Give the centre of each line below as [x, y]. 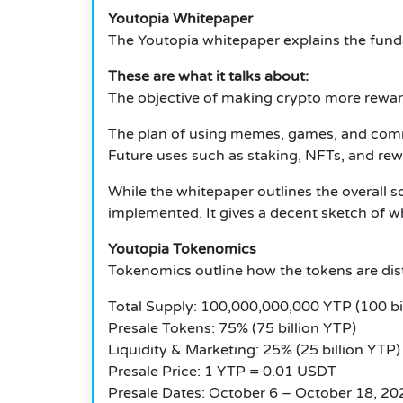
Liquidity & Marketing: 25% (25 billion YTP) [254, 350]
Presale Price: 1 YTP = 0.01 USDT [222, 372]
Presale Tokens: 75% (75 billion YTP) [232, 329]
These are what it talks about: [208, 77]
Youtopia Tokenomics [182, 250]
